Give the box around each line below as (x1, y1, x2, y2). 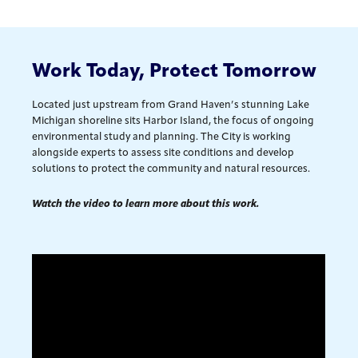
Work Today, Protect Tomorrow (32, 62, 317, 82)
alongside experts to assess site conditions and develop (32, 147, 295, 158)
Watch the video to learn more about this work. (32, 198, 260, 209)
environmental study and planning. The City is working (32, 131, 292, 142)
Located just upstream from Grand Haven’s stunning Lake (32, 99, 310, 110)
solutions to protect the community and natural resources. (32, 163, 311, 174)
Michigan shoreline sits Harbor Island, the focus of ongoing (32, 115, 315, 126)
